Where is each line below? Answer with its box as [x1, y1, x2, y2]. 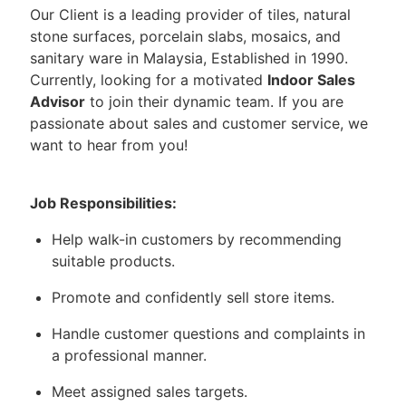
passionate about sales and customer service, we [30, 114, 368, 133]
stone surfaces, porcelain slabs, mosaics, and [30, 27, 341, 46]
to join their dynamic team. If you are [85, 92, 343, 111]
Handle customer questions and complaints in [52, 324, 365, 343]
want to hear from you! [30, 136, 188, 155]
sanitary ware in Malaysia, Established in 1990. [30, 49, 348, 68]
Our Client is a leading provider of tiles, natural [30, 5, 351, 24]
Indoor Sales [267, 71, 355, 90]
